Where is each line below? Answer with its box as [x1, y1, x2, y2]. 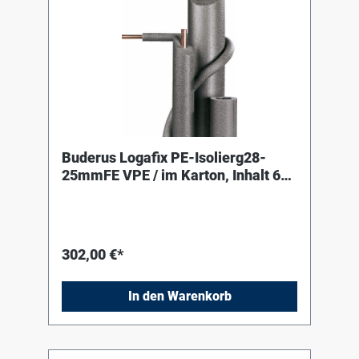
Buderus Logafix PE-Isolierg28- [62, 149, 266, 167]
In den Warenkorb [127, 288, 232, 305]
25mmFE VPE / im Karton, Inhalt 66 [62, 167, 288, 184]
